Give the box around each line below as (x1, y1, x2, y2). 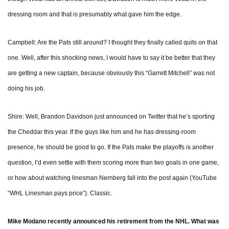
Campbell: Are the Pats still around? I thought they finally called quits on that (8, 39, 217, 47)
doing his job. (8, 85, 45, 93)
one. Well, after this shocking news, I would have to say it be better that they (8, 54, 215, 62)
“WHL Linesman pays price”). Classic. (8, 190, 112, 197)
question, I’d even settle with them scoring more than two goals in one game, (8, 159, 219, 167)
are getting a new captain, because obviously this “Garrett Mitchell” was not (8, 70, 215, 77)
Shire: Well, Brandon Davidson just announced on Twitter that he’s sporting (8, 113, 215, 121)
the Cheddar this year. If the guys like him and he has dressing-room (8, 128, 196, 136)
